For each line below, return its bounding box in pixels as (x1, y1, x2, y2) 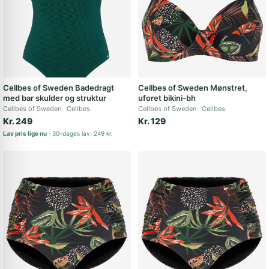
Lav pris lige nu (3, 130, 47, 137)
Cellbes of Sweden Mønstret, (138, 83, 247, 92)
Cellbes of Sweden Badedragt (3, 83, 114, 92)
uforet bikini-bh (138, 93, 196, 103)
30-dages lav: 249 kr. (52, 130, 113, 137)
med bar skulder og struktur (3, 93, 106, 103)
